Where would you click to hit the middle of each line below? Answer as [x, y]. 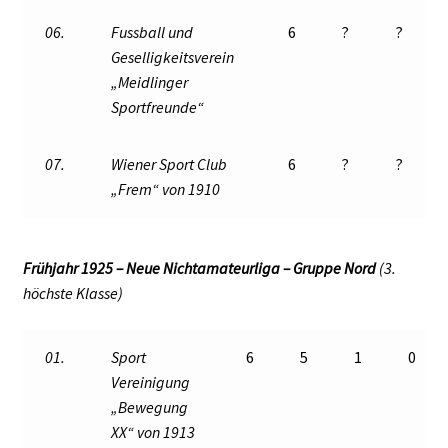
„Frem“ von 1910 [166, 188]
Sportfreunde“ [158, 106]
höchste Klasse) [72, 293]
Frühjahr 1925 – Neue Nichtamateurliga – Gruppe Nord [200, 268]
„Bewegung [150, 407]
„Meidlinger [150, 81]
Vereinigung [151, 382]
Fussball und [152, 31]
